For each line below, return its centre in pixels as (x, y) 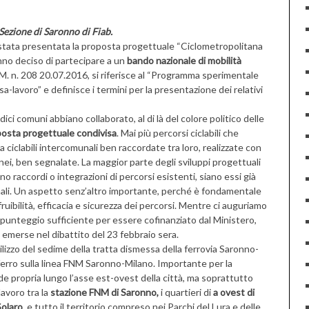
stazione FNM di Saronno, (103, 292)
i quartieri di (186, 292)
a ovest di (234, 292)
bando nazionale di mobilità (184, 60)
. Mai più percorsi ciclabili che (178, 133)
